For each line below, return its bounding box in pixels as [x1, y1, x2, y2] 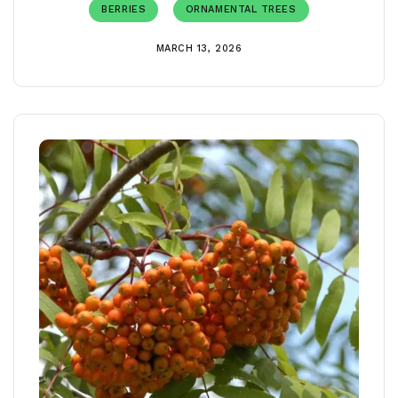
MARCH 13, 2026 [155, 43, 243, 54]
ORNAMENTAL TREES [185, 4, 297, 15]
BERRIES [101, 4, 147, 15]
